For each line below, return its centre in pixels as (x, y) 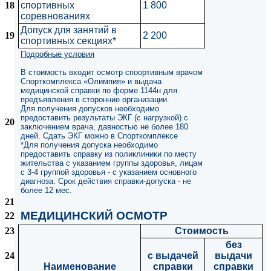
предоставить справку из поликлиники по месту (109, 154)
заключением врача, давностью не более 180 (104, 127)
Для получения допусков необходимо (90, 109)
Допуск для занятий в (69, 30)
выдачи (233, 256)
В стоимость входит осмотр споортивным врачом (112, 72)
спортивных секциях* (68, 41)
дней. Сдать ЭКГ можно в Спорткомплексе (99, 136)
